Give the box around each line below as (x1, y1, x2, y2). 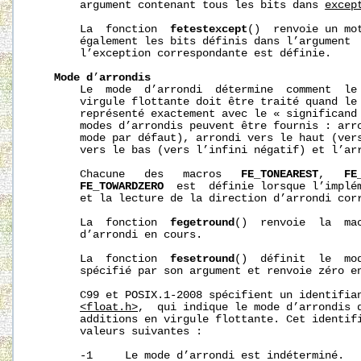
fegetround (170, 216, 235, 229)
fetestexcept (170, 23, 248, 35)
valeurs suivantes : (35, 325, 203, 338)
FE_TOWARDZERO (80, 180, 164, 193)
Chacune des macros (35, 168, 242, 180)
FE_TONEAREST (241, 168, 319, 180)
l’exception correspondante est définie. (35, 47, 332, 60)
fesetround (170, 252, 235, 265)
